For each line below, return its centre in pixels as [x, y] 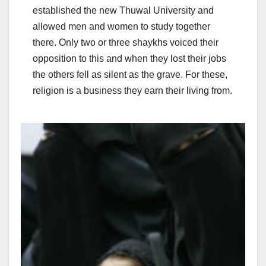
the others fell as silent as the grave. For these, [130, 75]
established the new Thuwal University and [123, 11]
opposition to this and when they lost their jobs [129, 59]
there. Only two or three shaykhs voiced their [126, 43]
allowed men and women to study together [121, 27]
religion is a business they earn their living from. [132, 91]
